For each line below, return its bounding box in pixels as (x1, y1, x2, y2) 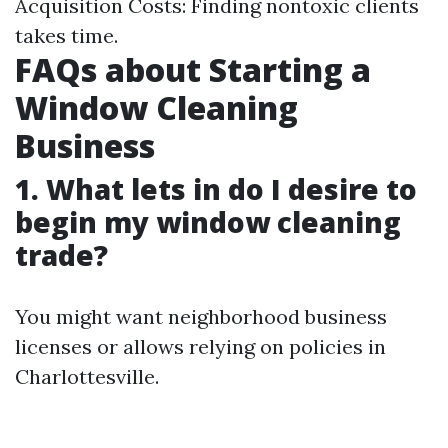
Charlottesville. (15, 364, 159, 389)
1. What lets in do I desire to (15, 170, 417, 208)
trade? (15, 236, 108, 274)
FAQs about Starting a (15, 48, 371, 91)
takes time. (15, 23, 118, 48)
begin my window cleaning (15, 203, 401, 241)
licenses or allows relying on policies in (15, 334, 386, 359)
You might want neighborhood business (15, 304, 387, 329)
